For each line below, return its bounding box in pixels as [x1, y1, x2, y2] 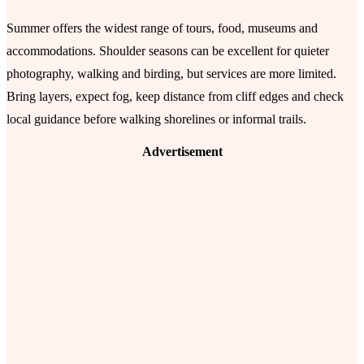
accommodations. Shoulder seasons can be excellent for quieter [6, 44, 329, 58]
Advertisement [141, 145, 223, 159]
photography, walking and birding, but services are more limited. [6, 67, 336, 81]
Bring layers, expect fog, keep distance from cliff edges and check [6, 89, 344, 104]
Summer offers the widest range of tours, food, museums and [6, 21, 318, 36]
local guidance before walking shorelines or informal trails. [6, 112, 306, 127]
